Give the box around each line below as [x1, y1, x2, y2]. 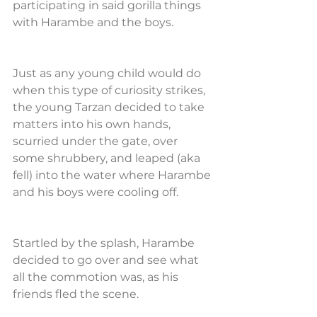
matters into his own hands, [13, 117, 173, 131]
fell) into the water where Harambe [13, 168, 214, 182]
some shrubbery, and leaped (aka [13, 151, 203, 165]
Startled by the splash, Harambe [13, 236, 197, 250]
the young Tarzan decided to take [13, 100, 207, 114]
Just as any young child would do [13, 67, 204, 80]
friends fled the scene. [13, 287, 139, 301]
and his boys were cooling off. [13, 185, 178, 199]
